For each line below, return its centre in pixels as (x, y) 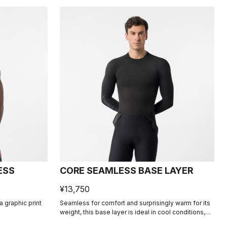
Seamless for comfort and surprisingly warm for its (135, 203)
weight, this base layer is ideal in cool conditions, (132, 212)
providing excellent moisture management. (124, 221)
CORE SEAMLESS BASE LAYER (126, 170)
